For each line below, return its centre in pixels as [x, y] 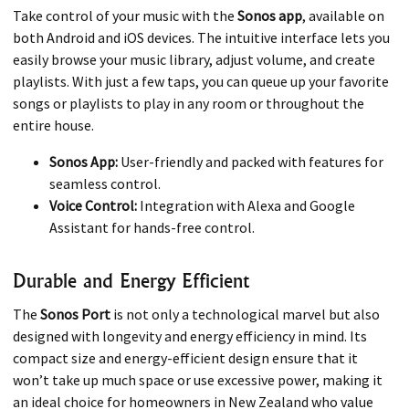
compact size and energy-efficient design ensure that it [185, 358]
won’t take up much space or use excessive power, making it [198, 380]
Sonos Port [75, 315]
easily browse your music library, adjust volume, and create [194, 59]
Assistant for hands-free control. [152, 227]
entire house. [53, 125]
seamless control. [105, 183]
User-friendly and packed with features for [251, 161]
